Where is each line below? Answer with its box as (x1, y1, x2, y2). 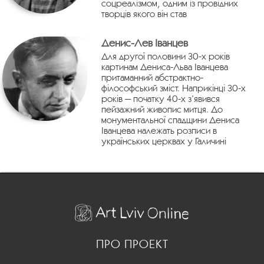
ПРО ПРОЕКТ (95, 237, 169, 251)
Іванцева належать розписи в (101, 124, 217, 136)
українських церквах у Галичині (101, 135, 226, 146)
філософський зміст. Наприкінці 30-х (101, 82, 246, 93)
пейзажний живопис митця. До (101, 103, 223, 114)
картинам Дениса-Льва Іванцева (101, 61, 228, 72)
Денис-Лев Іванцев (101, 36, 188, 49)
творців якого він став (101, 8, 187, 19)
